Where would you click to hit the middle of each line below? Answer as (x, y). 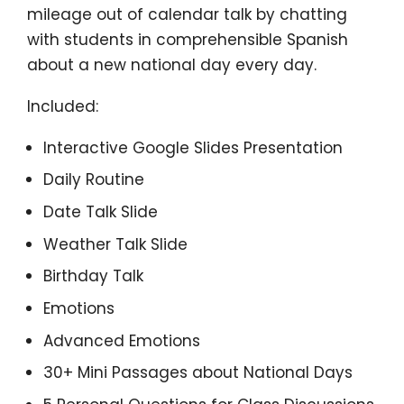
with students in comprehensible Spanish (188, 40)
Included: (63, 107)
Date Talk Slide (100, 212)
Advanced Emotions (121, 340)
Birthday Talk (93, 276)
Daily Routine (93, 180)
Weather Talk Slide (115, 244)
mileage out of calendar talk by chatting (187, 15)
